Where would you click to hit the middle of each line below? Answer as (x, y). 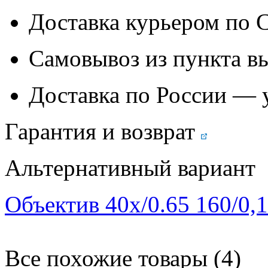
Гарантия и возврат (100, 131)
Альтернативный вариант (130, 167)
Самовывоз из (101, 58)
